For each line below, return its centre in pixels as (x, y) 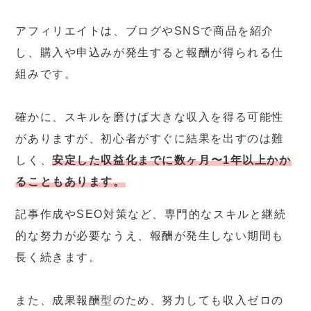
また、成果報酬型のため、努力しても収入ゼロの (150, 301)
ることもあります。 (70, 182)
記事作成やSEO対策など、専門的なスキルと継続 (151, 215)
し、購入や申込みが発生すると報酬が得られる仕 (150, 53)
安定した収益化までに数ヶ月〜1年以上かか (172, 160)
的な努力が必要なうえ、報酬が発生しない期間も (150, 236)
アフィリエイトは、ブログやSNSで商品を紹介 (145, 31)
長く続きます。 (58, 258)
